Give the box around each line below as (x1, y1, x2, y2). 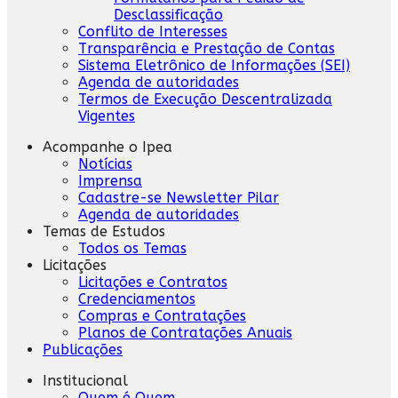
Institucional (43, 371, 128, 389)
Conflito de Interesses (78, 22, 227, 40)
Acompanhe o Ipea (43, 138, 172, 155)
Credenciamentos (78, 290, 195, 307)
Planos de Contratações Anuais (78, 323, 292, 341)
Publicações (43, 340, 123, 358)
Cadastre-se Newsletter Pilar (78, 188, 279, 206)
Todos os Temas (78, 239, 187, 257)
